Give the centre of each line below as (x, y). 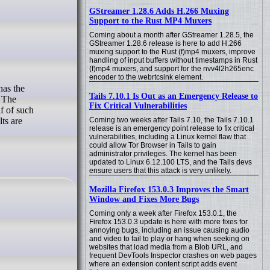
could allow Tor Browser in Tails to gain (153, 145)
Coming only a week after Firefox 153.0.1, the (163, 213)
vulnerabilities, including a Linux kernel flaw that (168, 137)
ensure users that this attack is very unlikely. (160, 171)
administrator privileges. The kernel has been (163, 154)
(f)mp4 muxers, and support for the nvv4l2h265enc (171, 69)
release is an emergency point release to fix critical (172, 128)
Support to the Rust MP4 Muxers (150, 21)
